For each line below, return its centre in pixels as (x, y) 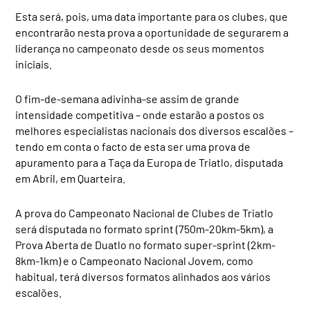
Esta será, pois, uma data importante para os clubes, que (152, 17)
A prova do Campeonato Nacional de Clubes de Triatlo (145, 213)
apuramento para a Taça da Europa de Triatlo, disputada (149, 163)
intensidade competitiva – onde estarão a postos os (140, 115)
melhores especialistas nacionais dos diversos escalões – (155, 131)
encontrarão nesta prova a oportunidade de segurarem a (152, 33)
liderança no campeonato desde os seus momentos (140, 48)
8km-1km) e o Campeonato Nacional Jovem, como (135, 261)
